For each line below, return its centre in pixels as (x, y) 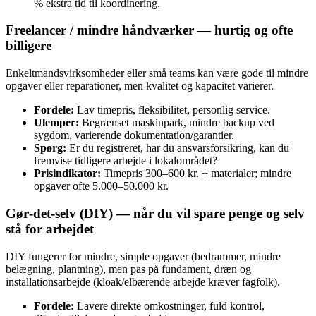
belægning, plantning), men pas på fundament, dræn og (128, 269)
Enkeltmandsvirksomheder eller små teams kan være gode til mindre (157, 73)
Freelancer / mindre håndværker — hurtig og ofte (149, 30)
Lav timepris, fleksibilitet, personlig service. (172, 110)
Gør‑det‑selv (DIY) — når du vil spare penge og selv (155, 213)
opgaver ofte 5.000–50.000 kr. (101, 186)
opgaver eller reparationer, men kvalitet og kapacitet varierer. (140, 86)
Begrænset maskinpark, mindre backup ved (177, 123)
